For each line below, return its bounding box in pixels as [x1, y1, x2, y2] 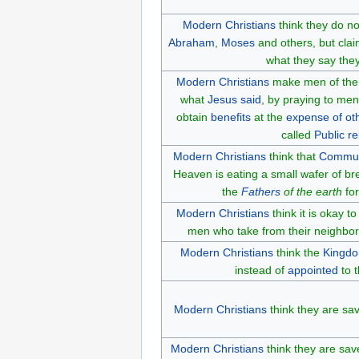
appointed [287, 263, 338, 276]
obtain [175, 110, 211, 123]
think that [265, 149, 319, 163]
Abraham [167, 35, 215, 49]
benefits [210, 110, 251, 123]
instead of [234, 263, 288, 276]
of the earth [280, 184, 342, 198]
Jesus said [208, 92, 261, 106]
